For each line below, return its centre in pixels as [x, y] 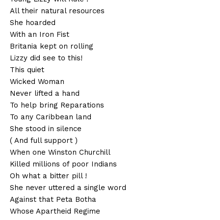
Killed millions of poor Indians [63, 164]
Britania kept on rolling [52, 46]
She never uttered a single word [68, 188]
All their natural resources [57, 11]
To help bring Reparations [57, 105]
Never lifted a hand [45, 94]
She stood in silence [46, 129]
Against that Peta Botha [53, 200]
